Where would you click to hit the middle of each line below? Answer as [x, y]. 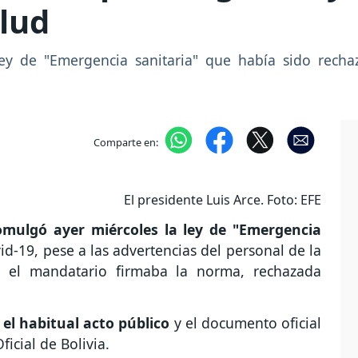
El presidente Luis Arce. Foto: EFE [223, 199]
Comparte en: [125, 142]
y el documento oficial [248, 323]
